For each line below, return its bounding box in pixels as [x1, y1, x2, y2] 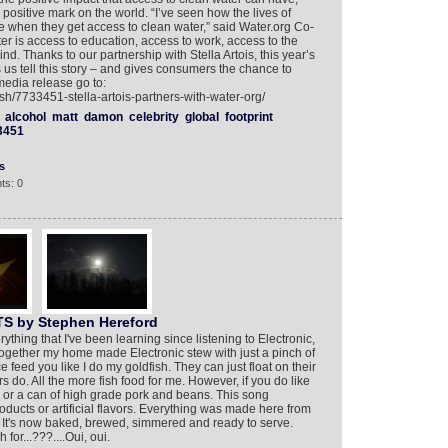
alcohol [4, 110, 46, 124]
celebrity [128, 110, 179, 124]
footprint [224, 110, 273, 124]
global [184, 110, 219, 124]
